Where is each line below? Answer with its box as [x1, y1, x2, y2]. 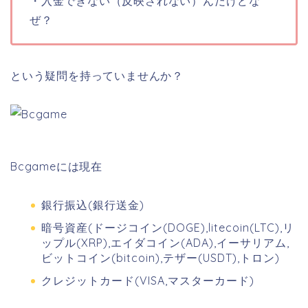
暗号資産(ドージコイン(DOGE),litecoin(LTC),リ [41, 221, 294, 235]
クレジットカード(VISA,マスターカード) [41, 274, 254, 288]
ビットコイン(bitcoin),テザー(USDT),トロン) [41, 251, 280, 265]
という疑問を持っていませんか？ [10, 69, 184, 82]
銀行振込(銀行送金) [41, 198, 144, 212]
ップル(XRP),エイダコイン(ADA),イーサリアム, [41, 236, 289, 250]
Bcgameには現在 [10, 159, 102, 173]
